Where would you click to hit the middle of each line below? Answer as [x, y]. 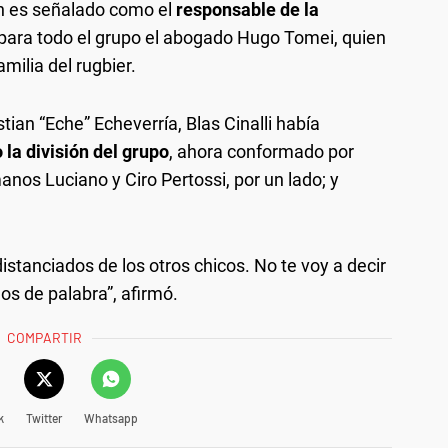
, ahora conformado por [261, 151]
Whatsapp [110, 417]
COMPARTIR [45, 337]
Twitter [43, 417]
